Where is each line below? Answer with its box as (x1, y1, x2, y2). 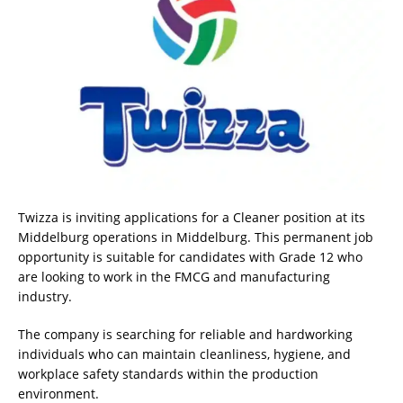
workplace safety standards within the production (18, 364, 318, 382)
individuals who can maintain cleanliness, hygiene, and (18, 345, 351, 363)
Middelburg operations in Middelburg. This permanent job (18, 228, 373, 246)
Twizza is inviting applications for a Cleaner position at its (18, 208, 365, 226)
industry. (18, 287, 72, 305)
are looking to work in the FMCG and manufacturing (18, 267, 330, 285)
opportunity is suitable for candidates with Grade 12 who (18, 247, 363, 265)
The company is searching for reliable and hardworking (18, 325, 353, 343)
